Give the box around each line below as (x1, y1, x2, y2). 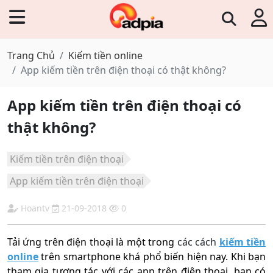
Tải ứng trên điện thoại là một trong (7, 235, 177, 249)
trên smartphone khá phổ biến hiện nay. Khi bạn (38, 250, 266, 263)
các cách (177, 235, 217, 249)
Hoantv (21, 202, 49, 214)
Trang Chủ (7, 49, 55, 62)
